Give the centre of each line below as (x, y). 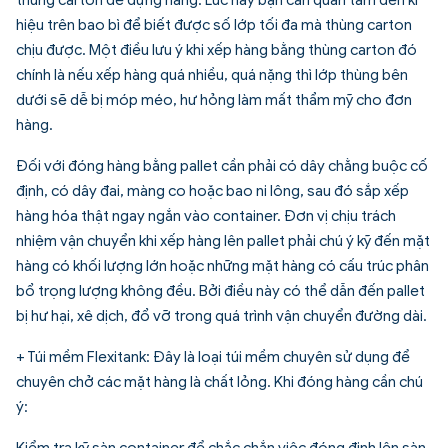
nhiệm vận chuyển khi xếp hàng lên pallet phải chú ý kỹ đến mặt (223, 240)
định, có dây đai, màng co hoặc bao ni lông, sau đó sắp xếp (212, 190)
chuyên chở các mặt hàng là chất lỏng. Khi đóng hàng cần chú (219, 381)
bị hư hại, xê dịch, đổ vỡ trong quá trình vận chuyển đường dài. (221, 315)
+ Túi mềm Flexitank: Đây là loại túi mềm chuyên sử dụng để (213, 356)
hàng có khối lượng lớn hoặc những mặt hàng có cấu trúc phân (222, 265)
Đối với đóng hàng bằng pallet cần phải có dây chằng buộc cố (222, 165)
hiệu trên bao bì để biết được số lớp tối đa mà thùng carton (214, 24)
